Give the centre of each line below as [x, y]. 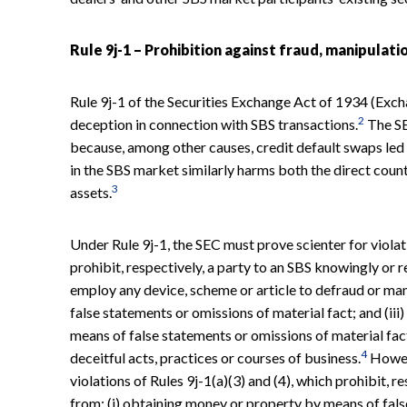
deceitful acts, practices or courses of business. [215, 357]
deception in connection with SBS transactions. [214, 124]
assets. [91, 192]
